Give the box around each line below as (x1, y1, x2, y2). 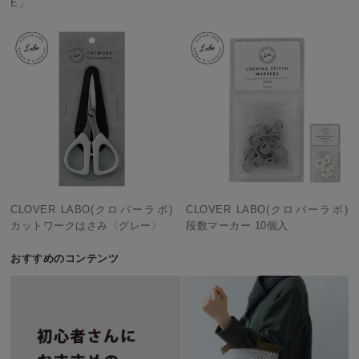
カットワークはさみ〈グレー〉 (10, 219, 163, 232)
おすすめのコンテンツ (10, 252, 119, 264)
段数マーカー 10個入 (186, 219, 288, 232)
